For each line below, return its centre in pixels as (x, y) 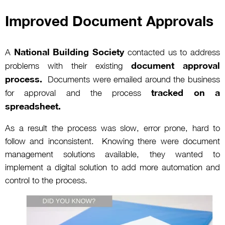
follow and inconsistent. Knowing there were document (113, 141)
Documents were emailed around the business (131, 79)
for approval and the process (78, 93)
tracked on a (186, 92)
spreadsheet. (33, 106)
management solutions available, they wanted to (113, 154)
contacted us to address (172, 52)
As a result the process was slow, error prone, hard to (113, 128)
